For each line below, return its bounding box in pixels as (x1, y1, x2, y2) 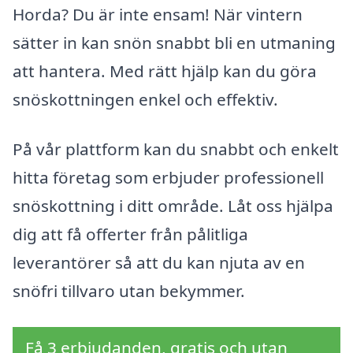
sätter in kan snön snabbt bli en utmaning (13, 31, 336, 54)
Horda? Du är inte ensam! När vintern (13, 2, 303, 25)
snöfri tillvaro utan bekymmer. (13, 280, 245, 303)
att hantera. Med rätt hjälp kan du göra (13, 59, 317, 82)
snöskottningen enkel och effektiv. (13, 87, 278, 110)
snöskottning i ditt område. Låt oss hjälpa (13, 195, 333, 217)
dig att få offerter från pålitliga (13, 223, 248, 246)
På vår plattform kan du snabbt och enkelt (13, 138, 339, 161)
